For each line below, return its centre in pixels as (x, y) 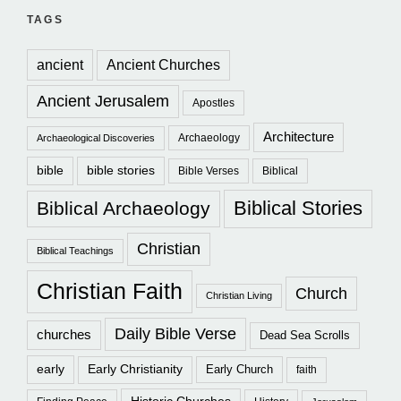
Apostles (213, 103)
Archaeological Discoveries (96, 138)
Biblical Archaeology (124, 209)
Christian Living (239, 296)
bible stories (121, 171)
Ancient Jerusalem (103, 102)
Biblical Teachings (75, 251)
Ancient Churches (163, 65)
